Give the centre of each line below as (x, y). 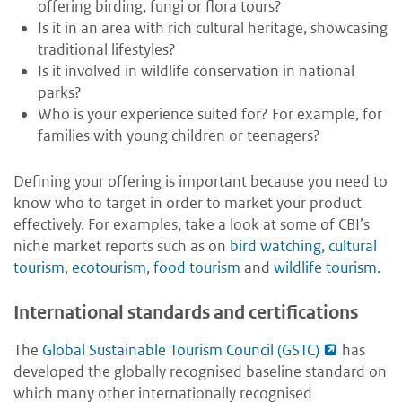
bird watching (275, 246)
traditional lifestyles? (107, 50)
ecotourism (109, 268)
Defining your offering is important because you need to (201, 182)
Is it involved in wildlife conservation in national (196, 71)
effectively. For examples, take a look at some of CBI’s (192, 225)
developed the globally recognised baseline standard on (200, 372)
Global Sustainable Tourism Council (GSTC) (181, 350)
